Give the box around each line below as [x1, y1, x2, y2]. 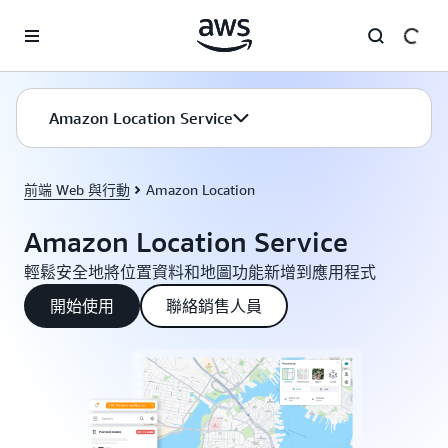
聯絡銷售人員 [166, 296, 262, 316]
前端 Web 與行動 [24, 181, 130, 198]
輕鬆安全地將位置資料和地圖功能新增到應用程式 [24, 262, 376, 282]
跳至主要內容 [9, 12, 93, 28]
